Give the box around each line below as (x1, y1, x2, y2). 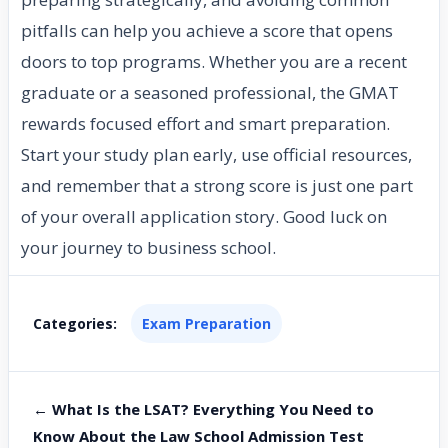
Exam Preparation (142, 313, 271, 333)
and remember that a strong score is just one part (21, 173, 413, 197)
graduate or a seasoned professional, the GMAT (21, 80, 399, 104)
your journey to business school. (21, 235, 276, 259)
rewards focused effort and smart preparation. (21, 111, 390, 135)
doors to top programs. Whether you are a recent (21, 49, 407, 73)
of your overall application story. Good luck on (21, 204, 387, 228)
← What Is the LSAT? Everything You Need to (33, 398, 374, 419)
